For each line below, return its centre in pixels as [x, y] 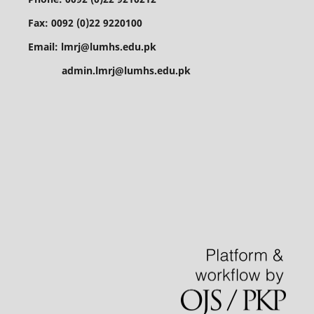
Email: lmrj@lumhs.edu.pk [92, 46]
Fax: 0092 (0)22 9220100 [85, 22]
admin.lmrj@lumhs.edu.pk [109, 70]
